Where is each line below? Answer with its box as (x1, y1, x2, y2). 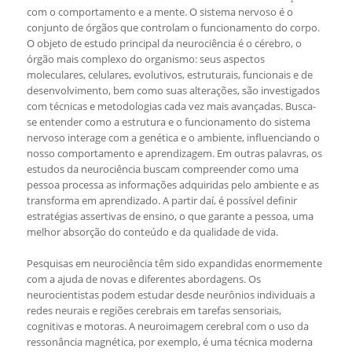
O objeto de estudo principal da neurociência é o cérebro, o (26, 36, 302, 50)
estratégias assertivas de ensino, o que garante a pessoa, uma (26, 209, 313, 223)
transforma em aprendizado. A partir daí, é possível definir (26, 193, 297, 207)
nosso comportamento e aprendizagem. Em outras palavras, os (26, 146, 322, 160)
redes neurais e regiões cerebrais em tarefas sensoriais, (26, 303, 281, 317)
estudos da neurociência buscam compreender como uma (26, 162, 299, 176)
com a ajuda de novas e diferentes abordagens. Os (26, 272, 261, 286)
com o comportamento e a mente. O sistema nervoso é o (26, 5, 293, 19)
